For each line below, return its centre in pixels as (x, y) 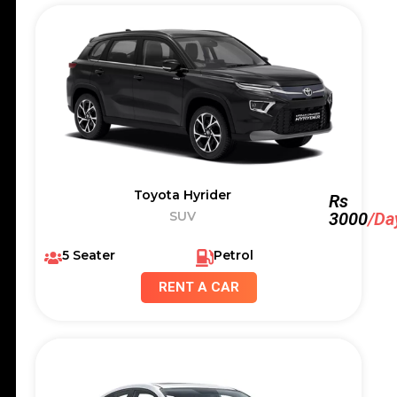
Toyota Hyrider (182, 195)
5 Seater (89, 255)
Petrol (233, 255)
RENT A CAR (198, 287)
